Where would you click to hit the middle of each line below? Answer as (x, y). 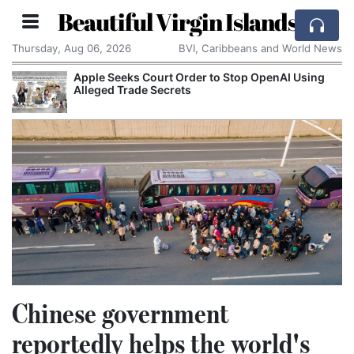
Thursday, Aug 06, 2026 (72, 48)
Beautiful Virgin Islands (177, 22)
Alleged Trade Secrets (132, 90)
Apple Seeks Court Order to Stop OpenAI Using (199, 77)
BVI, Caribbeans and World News (260, 48)
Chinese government (121, 313)
